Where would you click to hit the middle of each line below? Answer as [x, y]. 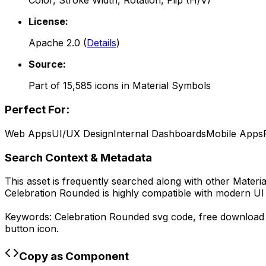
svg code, [174, 217]
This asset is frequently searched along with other [119, 181]
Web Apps [28, 133]
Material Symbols [172, 86]
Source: [47, 64]
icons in [112, 86]
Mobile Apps [235, 133]
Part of [46, 86]
